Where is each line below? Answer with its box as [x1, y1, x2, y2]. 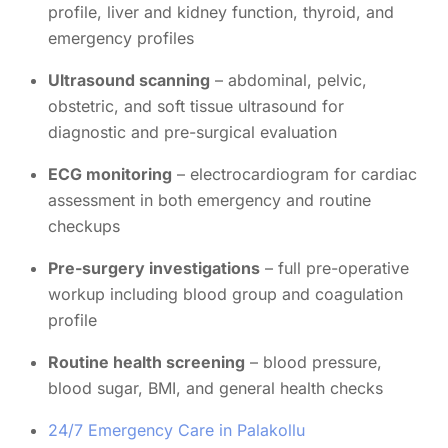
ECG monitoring [48, 164, 172, 185]
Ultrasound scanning [48, 70, 210, 91]
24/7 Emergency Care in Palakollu [48, 420, 305, 441]
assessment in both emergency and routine [48, 190, 371, 211]
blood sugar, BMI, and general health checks [48, 378, 383, 399]
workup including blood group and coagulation [48, 284, 403, 305]
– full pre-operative [260, 258, 409, 279]
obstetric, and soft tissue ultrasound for [48, 96, 344, 117]
